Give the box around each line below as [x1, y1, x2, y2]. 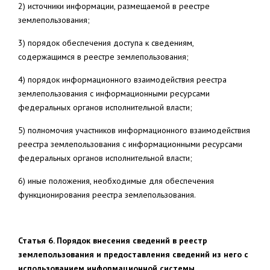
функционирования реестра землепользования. [18, 189, 196, 200]
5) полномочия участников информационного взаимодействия [18, 125, 250, 136]
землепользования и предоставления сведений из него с [18, 249, 248, 260]
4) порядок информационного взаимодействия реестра [18, 74, 227, 85]
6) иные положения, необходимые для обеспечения [18, 175, 214, 186]
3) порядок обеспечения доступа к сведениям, [18, 37, 193, 48]
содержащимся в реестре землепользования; [18, 51, 189, 62]
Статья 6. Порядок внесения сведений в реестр [18, 235, 207, 246]
